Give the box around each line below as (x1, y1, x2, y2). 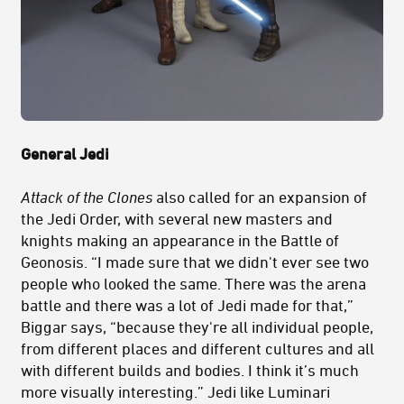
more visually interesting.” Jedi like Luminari (21, 381, 330, 400)
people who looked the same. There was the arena (21, 273, 366, 292)
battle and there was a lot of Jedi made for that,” (21, 295, 353, 314)
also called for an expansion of (156, 187, 367, 206)
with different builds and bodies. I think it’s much (21, 360, 359, 379)
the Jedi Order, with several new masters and (21, 208, 333, 227)
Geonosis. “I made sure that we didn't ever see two (21, 252, 369, 271)
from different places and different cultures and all (21, 338, 374, 357)
